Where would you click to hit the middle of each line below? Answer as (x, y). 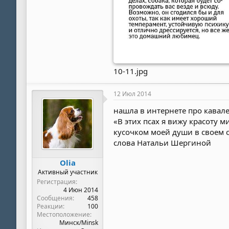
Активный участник (67, 172)
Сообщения (55, 198)
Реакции (50, 207)
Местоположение (63, 215)
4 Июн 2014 (81, 190)
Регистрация (56, 182)
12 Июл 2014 (132, 94)
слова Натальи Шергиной (162, 143)
